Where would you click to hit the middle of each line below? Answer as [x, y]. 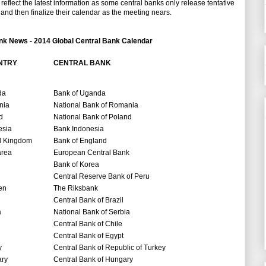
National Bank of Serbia [92, 212]
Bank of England [80, 141]
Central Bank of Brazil [88, 200]
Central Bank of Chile [88, 224]
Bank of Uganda [80, 94]
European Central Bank [91, 153]
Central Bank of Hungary [93, 260]
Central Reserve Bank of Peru [102, 177]
